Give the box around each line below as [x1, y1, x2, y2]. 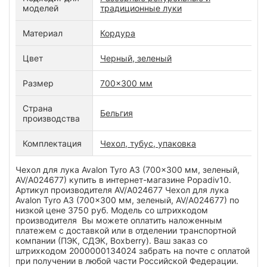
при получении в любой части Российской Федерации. [15, 255, 238, 266]
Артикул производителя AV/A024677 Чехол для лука [15, 184, 229, 195]
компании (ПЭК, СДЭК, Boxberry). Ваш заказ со [15, 235, 207, 246]
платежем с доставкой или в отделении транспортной [15, 225, 236, 235]
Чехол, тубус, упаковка [100, 138, 196, 148]
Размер [23, 77, 54, 88]
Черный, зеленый [100, 52, 172, 63]
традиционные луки [100, 2, 182, 13]
